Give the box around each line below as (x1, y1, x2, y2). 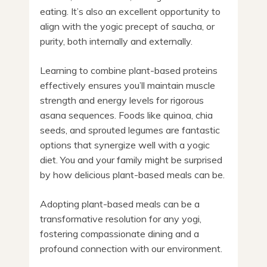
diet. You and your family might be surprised (40, 153, 222, 166)
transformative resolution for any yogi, (40, 212, 201, 225)
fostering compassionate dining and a (40, 227, 199, 240)
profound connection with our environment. (40, 242, 222, 254)
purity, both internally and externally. (40, 35, 193, 47)
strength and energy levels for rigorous (40, 94, 204, 106)
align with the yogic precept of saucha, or (40, 20, 215, 32)
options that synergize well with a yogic (40, 138, 210, 151)
